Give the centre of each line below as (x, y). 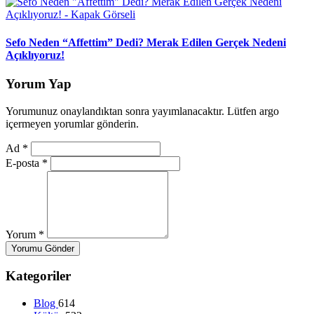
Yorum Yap (39, 83)
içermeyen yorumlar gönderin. (72, 123)
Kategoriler (38, 276)
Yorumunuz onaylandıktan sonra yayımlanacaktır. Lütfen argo (142, 111)
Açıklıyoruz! (35, 55)
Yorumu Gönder (43, 248)
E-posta (24, 163)
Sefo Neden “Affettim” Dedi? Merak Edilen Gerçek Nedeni (146, 42)
